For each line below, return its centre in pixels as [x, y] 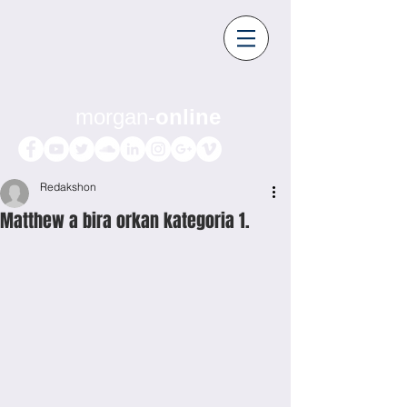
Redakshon [68, 187]
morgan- [115, 117]
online [188, 117]
